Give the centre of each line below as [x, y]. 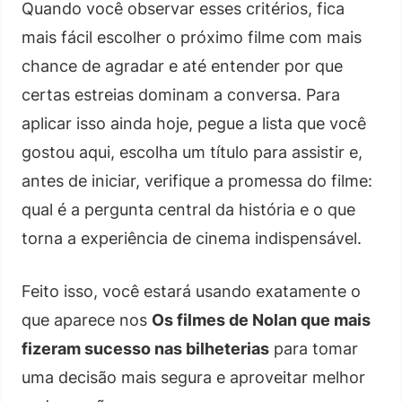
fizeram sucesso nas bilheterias [145, 348]
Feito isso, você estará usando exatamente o [191, 291]
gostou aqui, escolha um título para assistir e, [192, 152]
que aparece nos [87, 319]
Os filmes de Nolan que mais [261, 319]
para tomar [314, 348]
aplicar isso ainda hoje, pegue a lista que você [194, 123]
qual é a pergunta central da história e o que [188, 209]
